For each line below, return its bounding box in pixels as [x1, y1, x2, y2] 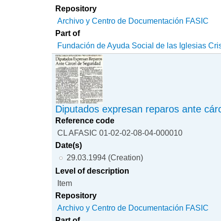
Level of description [55, 166, 130, 175]
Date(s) [55, 141, 82, 150]
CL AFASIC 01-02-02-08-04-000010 [57, 128, 183, 138]
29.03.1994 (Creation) [66, 153, 143, 162]
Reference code [55, 116, 115, 125]
